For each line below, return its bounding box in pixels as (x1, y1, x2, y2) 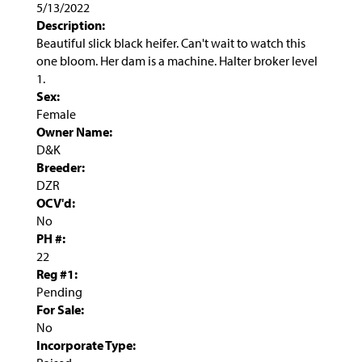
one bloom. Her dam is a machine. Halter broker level (36, 52, 318, 69)
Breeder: (36, 158, 85, 175)
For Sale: (36, 301, 84, 318)
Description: (36, 16, 105, 33)
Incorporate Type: (36, 336, 136, 353)
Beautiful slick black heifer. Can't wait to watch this (36, 34, 305, 51)
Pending (36, 283, 82, 300)
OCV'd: (36, 194, 75, 211)
